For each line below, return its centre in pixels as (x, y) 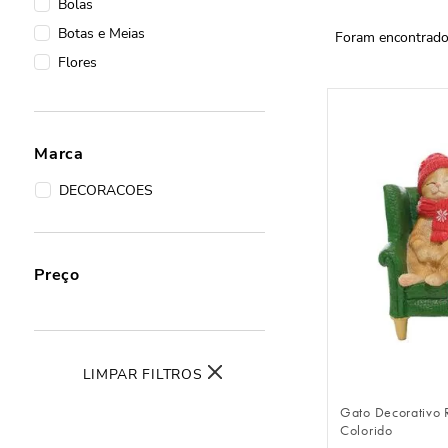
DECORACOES (106, 190)
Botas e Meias (101, 33)
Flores (77, 62)
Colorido (366, 429)
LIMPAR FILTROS (142, 374)
